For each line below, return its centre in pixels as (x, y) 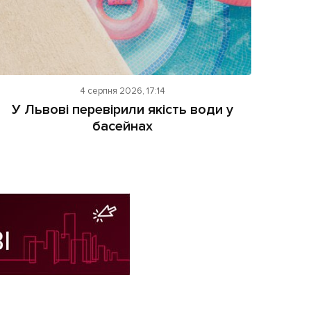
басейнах (123, 126)
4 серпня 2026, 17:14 (123, 91)
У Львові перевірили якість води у (123, 109)
